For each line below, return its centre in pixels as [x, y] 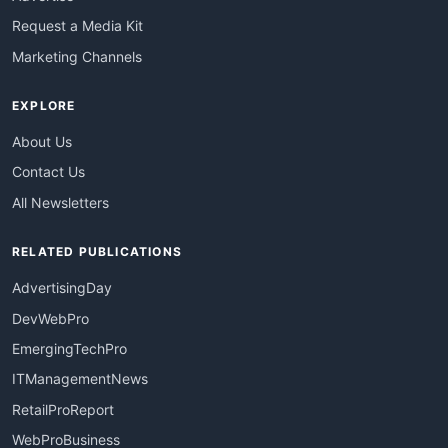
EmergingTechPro [69, 348]
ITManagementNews [80, 379]
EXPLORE [44, 105]
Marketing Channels [77, 56]
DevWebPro [50, 318]
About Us [42, 141]
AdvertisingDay [62, 288]
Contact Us [48, 172]
